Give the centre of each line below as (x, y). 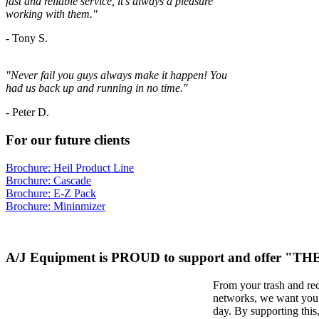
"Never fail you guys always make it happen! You (116, 75)
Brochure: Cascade (48, 180)
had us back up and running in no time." (97, 88)
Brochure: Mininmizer (56, 206)
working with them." (52, 14)
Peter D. (29, 113)
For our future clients (68, 140)
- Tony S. (27, 38)
